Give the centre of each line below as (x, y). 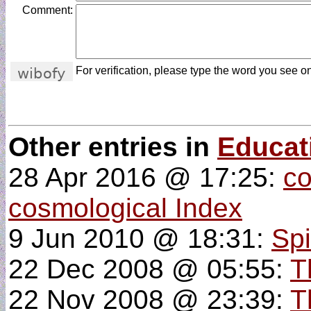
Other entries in (113, 147)
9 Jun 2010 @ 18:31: (140, 238)
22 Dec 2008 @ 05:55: (149, 269)
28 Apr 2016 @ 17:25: (146, 177)
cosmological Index (125, 208)
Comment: (48, 10)
